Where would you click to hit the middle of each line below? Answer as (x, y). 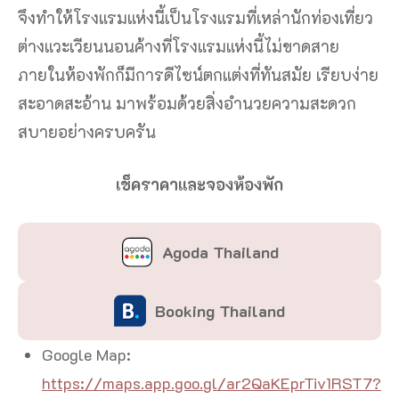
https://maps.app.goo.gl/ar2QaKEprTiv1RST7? (212, 383)
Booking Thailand (220, 310)
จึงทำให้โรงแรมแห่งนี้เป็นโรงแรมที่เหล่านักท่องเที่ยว (195, 17)
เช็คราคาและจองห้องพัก (199, 184)
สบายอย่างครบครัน (87, 131)
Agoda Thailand (220, 252)
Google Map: (86, 354)
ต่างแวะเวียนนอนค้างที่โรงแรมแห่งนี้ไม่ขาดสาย (179, 46)
